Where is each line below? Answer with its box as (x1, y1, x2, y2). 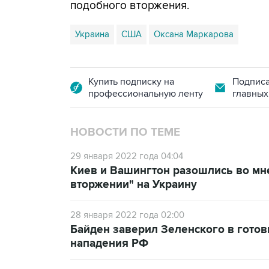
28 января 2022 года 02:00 (70, 210, 184, 220)
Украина (75, 29, 109, 40)
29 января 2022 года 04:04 (70, 151, 183, 162)
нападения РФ (70, 237, 148, 250)
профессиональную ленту (88, 88, 203, 100)
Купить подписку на (88, 76, 174, 88)
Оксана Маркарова (154, 29, 234, 40)
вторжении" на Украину (70, 178, 197, 192)
